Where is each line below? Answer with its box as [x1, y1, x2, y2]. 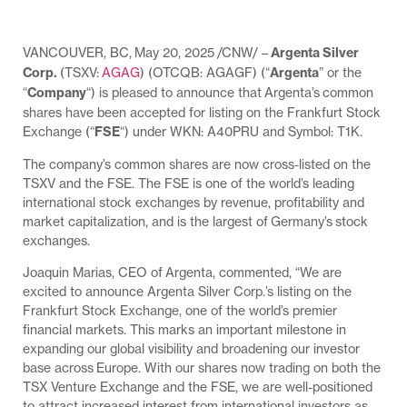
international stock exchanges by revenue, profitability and [23, 194, 364, 210]
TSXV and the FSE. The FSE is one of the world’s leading [23, 174, 354, 191]
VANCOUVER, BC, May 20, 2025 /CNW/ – [23, 44, 271, 60]
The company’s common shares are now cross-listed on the [23, 155, 371, 172]
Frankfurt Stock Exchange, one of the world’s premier [23, 303, 337, 319]
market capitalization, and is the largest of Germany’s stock [23, 213, 368, 229]
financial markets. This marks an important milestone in [23, 322, 346, 338]
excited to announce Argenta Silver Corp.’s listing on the [23, 283, 352, 300]
